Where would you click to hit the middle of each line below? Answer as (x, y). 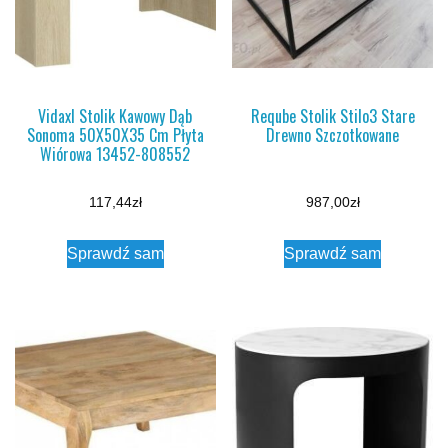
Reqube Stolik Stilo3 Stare (332, 115)
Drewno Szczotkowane (333, 134)
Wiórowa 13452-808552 (115, 153)
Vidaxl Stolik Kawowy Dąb (115, 115)
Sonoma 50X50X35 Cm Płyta (115, 134)
